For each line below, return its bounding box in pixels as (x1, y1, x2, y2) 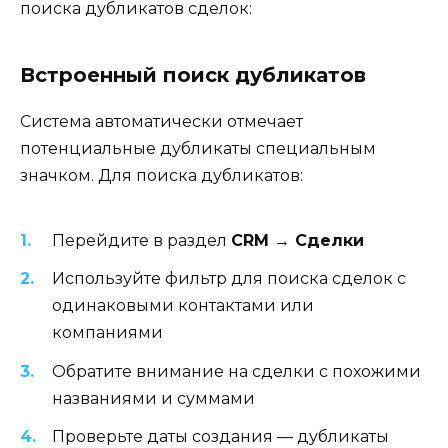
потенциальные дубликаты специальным (20, 138, 376, 158)
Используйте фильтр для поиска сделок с (52, 269, 406, 289)
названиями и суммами (52, 388, 255, 408)
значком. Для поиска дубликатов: (20, 165, 303, 185)
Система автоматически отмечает (20, 111, 303, 131)
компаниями (52, 323, 163, 343)
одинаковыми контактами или (52, 296, 314, 316)
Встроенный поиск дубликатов (20, 62, 366, 87)
